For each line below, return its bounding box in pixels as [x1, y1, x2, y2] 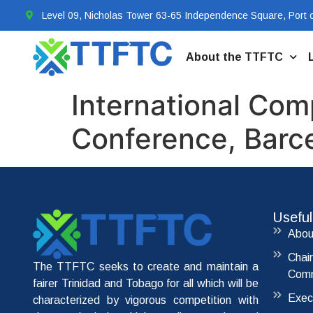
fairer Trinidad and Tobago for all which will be [33, 277, 259, 290]
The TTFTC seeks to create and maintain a [33, 261, 259, 273]
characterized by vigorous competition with [33, 294, 259, 307]
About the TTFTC [185, 50, 283, 63]
